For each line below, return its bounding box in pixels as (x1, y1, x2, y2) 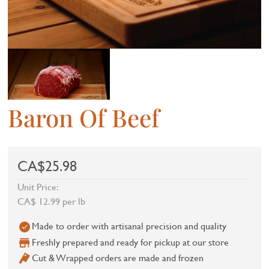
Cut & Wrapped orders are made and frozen (32, 250, 204, 264)
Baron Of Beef (8, 101, 160, 134)
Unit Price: (17, 180, 59, 194)
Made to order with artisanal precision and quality (32, 219, 227, 233)
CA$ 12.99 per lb (17, 194, 86, 208)
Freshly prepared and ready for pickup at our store (32, 234, 229, 249)
